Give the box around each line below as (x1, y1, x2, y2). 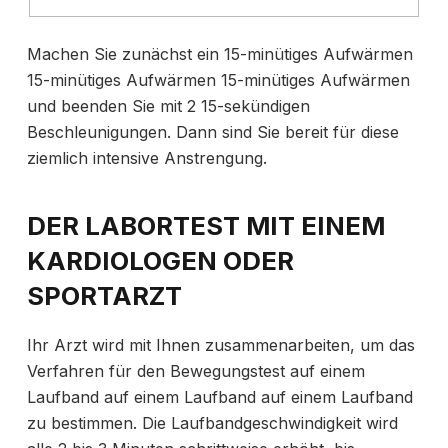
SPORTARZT (26, 279, 182, 311)
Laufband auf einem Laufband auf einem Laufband (26, 386, 413, 407)
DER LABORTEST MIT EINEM (26, 209, 385, 241)
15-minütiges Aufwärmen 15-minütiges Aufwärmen (26, 69, 410, 90)
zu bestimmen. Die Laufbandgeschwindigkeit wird (26, 412, 398, 433)
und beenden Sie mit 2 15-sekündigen (26, 95, 310, 116)
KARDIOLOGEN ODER (26, 244, 294, 276)
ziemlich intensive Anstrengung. (26, 147, 267, 168)
